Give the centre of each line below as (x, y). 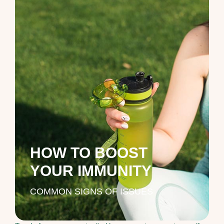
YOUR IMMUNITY (91, 170)
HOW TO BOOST (89, 152)
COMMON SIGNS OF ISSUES (91, 191)
